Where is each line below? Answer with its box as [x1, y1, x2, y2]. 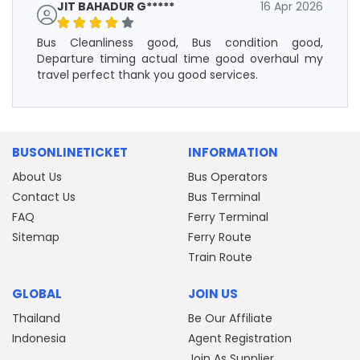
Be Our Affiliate [188, 310, 272, 327]
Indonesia [12, 330, 66, 347]
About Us [12, 169, 62, 186]
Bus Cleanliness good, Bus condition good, [37, 35, 323, 51]
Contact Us [12, 189, 76, 206]
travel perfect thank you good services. [37, 67, 258, 84]
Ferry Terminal [188, 209, 268, 226]
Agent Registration [188, 330, 292, 347]
